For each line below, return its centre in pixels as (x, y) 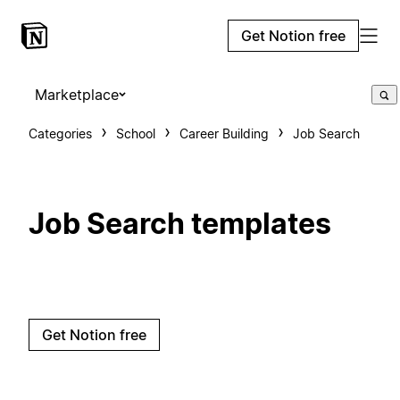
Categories (60, 133)
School (136, 133)
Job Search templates (180, 224)
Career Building (224, 133)
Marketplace (77, 95)
